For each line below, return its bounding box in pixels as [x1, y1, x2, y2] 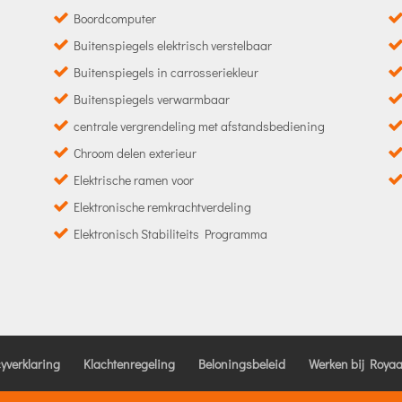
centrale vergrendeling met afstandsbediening [74, 117, 325, 135]
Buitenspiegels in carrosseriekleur [74, 63, 258, 81]
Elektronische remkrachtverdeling [74, 197, 251, 215]
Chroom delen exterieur [74, 144, 197, 162]
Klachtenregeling [83, 354, 176, 372]
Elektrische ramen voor [74, 170, 194, 188]
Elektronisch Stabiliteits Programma [74, 224, 267, 242]
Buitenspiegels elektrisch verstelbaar [74, 36, 272, 54]
